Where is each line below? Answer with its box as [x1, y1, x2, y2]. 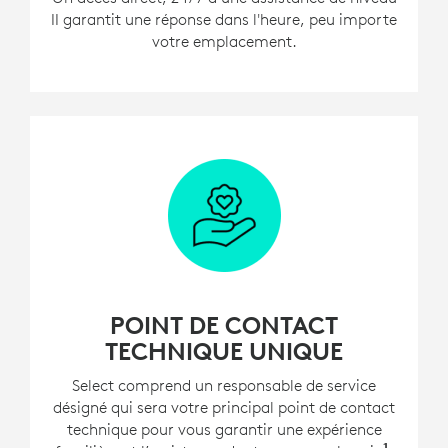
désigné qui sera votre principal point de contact [53, 396, 395, 417]
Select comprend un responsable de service [72, 374, 376, 395]
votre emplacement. [151, 30, 297, 51]
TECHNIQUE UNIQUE [105, 335, 343, 366]
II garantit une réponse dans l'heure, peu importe [51, 8, 397, 29]
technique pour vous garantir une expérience [66, 418, 382, 439]
